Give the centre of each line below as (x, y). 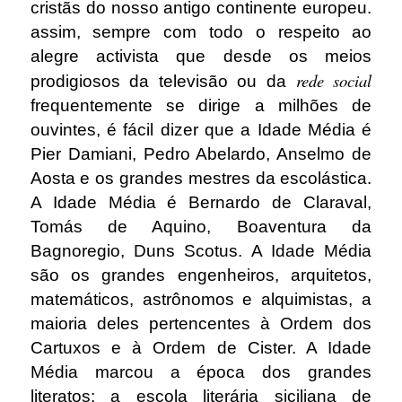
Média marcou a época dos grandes (201, 372)
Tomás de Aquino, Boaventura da (201, 227)
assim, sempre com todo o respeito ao (201, 32)
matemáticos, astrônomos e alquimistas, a (201, 300)
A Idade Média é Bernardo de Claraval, (201, 203)
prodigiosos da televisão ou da (163, 82)
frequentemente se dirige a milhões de (201, 106)
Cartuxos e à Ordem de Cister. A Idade (201, 348)
